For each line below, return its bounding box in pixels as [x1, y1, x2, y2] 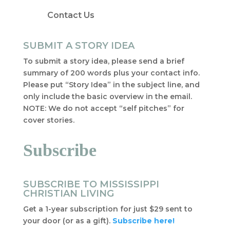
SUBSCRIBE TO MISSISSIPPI [23, 179, 159, 190]
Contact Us [47, 10, 94, 20]
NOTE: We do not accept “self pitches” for [23, 104, 184, 113]
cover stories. [23, 116, 74, 125]
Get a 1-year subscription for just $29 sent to [23, 204, 193, 214]
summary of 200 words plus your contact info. [23, 68, 200, 78]
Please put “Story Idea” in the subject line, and [23, 80, 200, 89]
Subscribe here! [112, 216, 175, 225]
